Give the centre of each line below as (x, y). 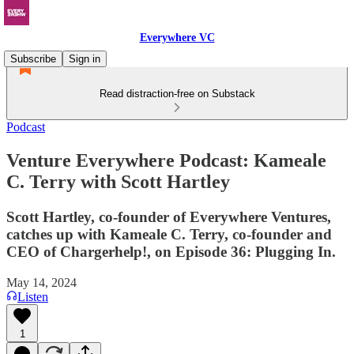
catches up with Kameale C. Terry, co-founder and (169, 234)
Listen (33, 296)
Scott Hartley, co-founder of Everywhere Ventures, (169, 217)
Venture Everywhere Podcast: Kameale (166, 160)
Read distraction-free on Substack (177, 94)
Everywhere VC (177, 38)
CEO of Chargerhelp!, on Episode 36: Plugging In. (171, 251)
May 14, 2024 (41, 282)
